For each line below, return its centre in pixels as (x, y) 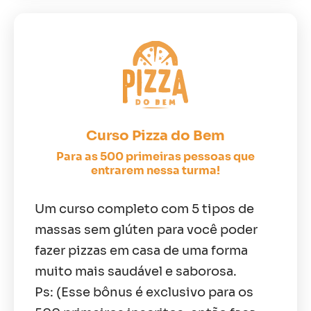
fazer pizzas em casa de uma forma (141, 250)
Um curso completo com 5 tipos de (144, 209)
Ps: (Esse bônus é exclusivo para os (144, 292)
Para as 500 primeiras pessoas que (155, 156)
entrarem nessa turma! (155, 170)
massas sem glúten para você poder (146, 229)
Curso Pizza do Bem (155, 135)
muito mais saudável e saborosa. (136, 271)
